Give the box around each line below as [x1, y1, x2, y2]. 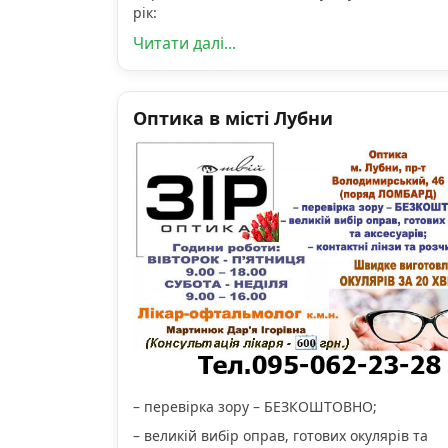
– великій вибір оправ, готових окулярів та [133, 425, 428, 445]
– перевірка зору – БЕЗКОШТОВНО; [133, 396, 377, 416]
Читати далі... [133, 32, 236, 55]
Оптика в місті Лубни [133, 106, 333, 131]
